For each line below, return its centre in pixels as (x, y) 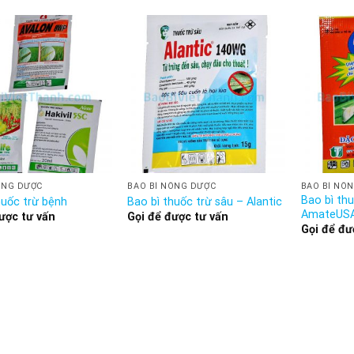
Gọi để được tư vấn (178, 217)
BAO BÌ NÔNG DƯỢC (172, 186)
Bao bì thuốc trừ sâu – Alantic (205, 201)
